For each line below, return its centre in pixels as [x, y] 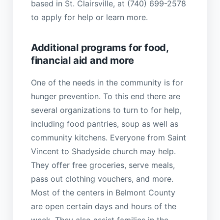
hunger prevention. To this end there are [105, 96]
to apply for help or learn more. [89, 17]
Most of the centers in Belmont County [103, 193]
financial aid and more [82, 60]
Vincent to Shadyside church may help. [103, 151]
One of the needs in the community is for [107, 83]
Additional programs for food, [100, 47]
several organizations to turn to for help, [106, 110]
